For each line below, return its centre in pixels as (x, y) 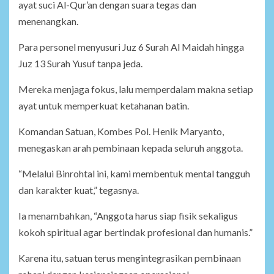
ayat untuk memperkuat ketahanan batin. (104, 106)
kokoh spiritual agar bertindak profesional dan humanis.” (135, 232)
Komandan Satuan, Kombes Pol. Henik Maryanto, (121, 131)
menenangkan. (48, 21)
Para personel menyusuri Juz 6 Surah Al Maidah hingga (131, 47)
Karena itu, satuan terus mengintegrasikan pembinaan (130, 258)
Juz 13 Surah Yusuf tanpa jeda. (80, 64)
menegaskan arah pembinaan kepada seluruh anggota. (131, 148)
